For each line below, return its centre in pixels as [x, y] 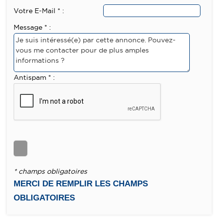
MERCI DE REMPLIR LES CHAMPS [81, 183]
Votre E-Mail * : [39, 10]
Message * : [32, 27]
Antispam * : [34, 78]
